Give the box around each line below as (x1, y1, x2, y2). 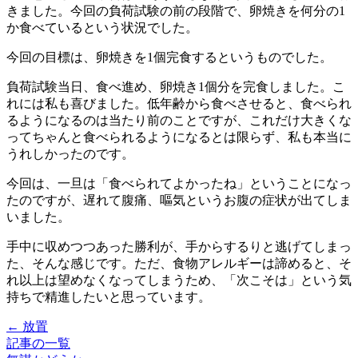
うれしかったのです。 (6, 147, 134, 161)
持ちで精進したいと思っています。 (6, 290, 211, 304)
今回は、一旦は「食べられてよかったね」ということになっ (6, 177, 352, 191)
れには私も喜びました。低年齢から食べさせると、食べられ (6, 97, 352, 111)
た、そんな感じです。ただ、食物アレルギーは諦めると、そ (6, 257, 352, 271)
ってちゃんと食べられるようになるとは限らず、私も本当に (6, 130, 352, 145)
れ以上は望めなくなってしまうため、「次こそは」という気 (6, 273, 352, 288)
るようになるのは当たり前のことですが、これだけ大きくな (6, 113, 352, 128)
